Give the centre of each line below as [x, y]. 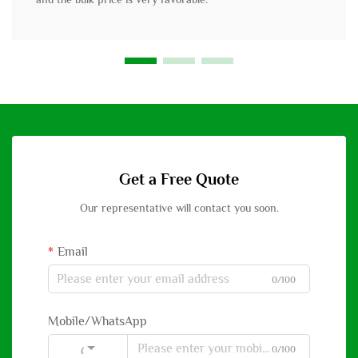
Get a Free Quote [179, 179]
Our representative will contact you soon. [179, 208]
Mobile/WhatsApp [97, 322]
